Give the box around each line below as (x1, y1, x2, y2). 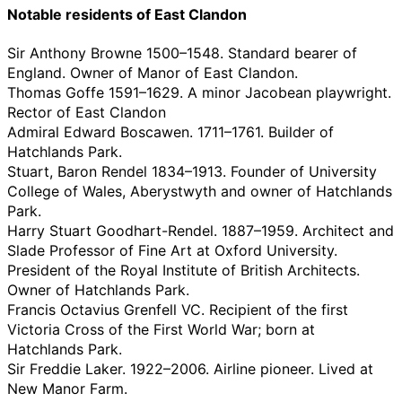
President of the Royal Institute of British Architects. (7, 261, 360, 280)
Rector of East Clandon (7, 103, 166, 122)
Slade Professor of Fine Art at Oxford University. (7, 241, 337, 260)
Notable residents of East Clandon (7, 5, 247, 24)
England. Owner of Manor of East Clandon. (7, 64, 298, 83)
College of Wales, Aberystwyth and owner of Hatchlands (7, 182, 392, 201)
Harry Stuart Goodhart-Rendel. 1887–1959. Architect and (7, 222, 394, 240)
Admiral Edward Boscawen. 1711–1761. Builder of (7, 123, 334, 142)
